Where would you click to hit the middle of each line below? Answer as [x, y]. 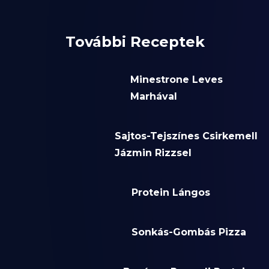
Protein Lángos [171, 193]
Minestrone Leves [177, 80]
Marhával [154, 97]
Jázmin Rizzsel [153, 153]
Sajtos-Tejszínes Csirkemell [186, 136]
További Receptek [135, 42]
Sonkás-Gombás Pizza [189, 232]
